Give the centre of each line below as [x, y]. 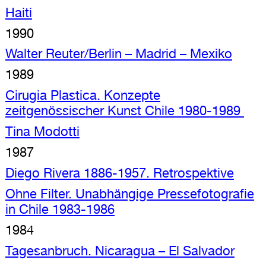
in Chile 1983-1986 [60, 209]
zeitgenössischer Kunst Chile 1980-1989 [124, 111]
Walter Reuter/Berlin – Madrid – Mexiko [118, 54]
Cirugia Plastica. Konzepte [83, 95]
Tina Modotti [42, 132]
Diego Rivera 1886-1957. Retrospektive [119, 173]
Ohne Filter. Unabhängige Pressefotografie [129, 194]
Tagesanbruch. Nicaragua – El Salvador [120, 251]
